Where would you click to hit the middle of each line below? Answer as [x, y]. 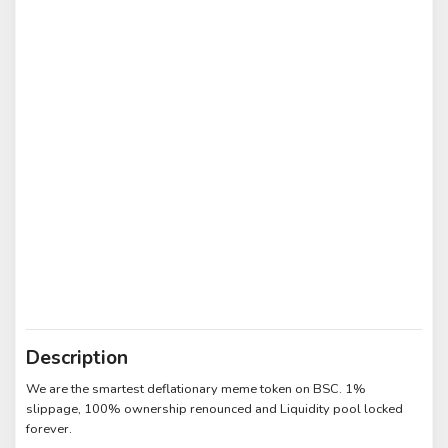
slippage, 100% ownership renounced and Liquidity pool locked [215, 409]
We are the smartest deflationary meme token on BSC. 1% [196, 389]
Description [77, 357]
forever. [49, 429]
